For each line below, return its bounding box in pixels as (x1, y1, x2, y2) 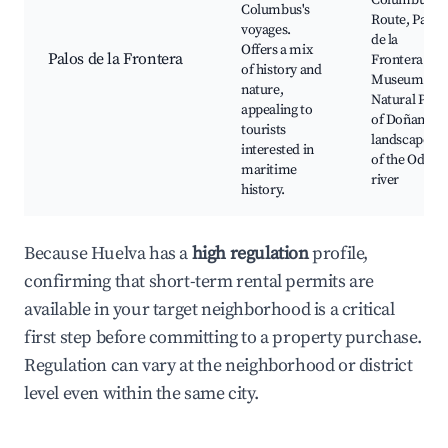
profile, (308, 242, 369, 266)
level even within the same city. (24, 382, 259, 406)
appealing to (241, 101, 313, 120)
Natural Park (371, 91, 446, 110)
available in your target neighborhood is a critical (24, 298, 395, 322)
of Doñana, (371, 111, 435, 130)
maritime (241, 161, 297, 180)
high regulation (191, 242, 309, 266)
